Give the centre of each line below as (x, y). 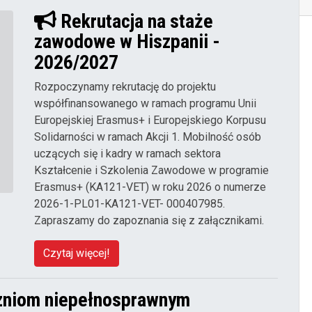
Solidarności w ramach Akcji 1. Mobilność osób (148, 137)
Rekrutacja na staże (134, 21)
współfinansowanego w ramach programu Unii (145, 104)
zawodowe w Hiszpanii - (127, 42)
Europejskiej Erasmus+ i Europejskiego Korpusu (150, 120)
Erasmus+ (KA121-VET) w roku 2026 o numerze (150, 187)
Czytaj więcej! (77, 253)
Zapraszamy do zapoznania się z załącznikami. (149, 221)
